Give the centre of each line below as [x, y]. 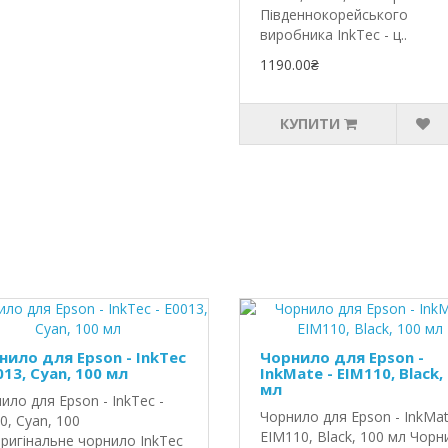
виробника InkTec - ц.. [333, 34]
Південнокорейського [333, 14]
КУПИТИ [309, 123]
